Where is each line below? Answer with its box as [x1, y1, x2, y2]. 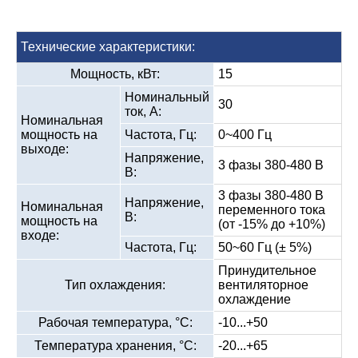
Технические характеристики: [21, 39, 195, 54]
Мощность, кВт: [70, 66, 160, 81]
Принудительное [218, 263, 316, 277]
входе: [21, 228, 59, 242]
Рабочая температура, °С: [38, 315, 193, 329]
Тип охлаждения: [65, 277, 165, 292]
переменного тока [218, 202, 325, 217]
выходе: [21, 141, 69, 156]
